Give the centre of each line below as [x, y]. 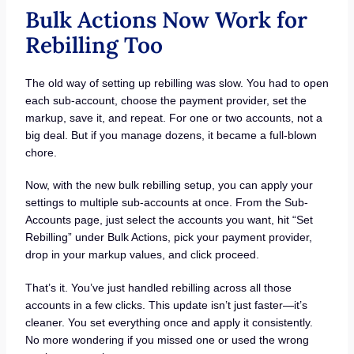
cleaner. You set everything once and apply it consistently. [169, 322]
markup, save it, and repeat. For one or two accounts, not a [173, 117]
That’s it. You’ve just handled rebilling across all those [158, 287]
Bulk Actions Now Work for [166, 19]
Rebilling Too [94, 45]
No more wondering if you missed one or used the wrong [167, 339]
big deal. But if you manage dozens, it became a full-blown [171, 135]
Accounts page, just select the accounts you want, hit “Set [169, 220]
